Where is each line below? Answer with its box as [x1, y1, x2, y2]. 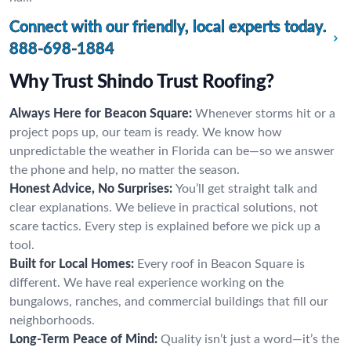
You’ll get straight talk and [175, 183, 317, 195]
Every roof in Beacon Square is [137, 258, 305, 270]
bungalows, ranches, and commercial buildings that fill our [9, 295, 328, 308]
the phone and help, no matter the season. [9, 164, 240, 176]
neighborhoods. [9, 314, 95, 327]
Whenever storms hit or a [195, 107, 335, 120]
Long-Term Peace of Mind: [9, 333, 157, 346]
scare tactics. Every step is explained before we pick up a [9, 220, 320, 233]
